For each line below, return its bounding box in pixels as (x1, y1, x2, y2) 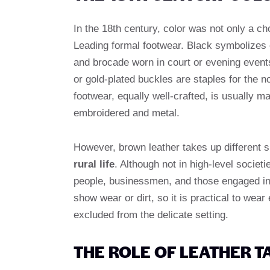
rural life (74, 158, 115, 170)
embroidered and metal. (74, 107, 180, 119)
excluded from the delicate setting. (74, 209, 228, 221)
